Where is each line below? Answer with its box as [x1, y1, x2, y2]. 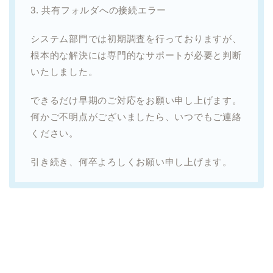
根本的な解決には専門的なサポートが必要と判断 [30, 49, 242, 60]
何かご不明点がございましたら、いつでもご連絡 [30, 111, 242, 122]
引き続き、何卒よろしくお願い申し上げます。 [30, 156, 232, 167]
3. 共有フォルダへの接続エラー [30, 4, 167, 15]
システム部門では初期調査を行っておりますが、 [30, 33, 242, 44]
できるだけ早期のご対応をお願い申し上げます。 [30, 94, 242, 105]
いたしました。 [30, 66, 98, 77]
